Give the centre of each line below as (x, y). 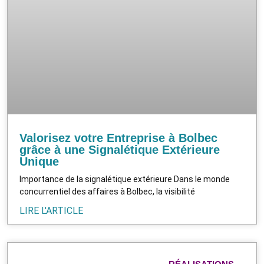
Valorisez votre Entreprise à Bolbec (118, 138)
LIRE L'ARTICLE (51, 210)
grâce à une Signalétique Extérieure (120, 149)
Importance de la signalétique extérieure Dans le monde (125, 179)
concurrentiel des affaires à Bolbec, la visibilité (107, 191)
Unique (39, 161)
